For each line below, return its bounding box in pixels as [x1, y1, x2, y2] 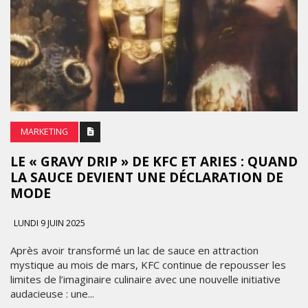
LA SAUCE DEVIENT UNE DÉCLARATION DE [10, 168, 283, 186]
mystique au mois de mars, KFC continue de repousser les [10, 257, 286, 272]
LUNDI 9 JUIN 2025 [12, 217, 85, 229]
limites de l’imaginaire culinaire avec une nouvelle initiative [10, 272, 280, 286]
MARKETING [21, 125, 68, 137]
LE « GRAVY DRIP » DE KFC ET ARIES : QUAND [10, 152, 298, 170]
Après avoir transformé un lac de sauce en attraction [10, 243, 258, 257]
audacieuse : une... [10, 286, 94, 300]
